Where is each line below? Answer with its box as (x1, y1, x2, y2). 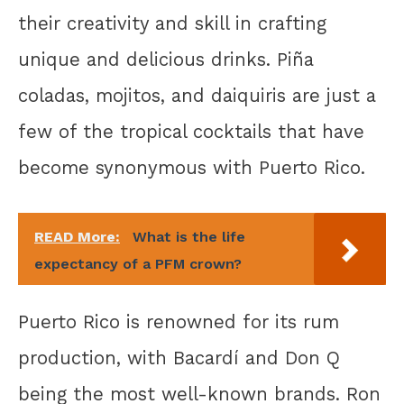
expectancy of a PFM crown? (34, 255, 242, 273)
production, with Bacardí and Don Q (18, 346, 340, 369)
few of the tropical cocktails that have (18, 120, 364, 142)
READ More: (34, 228, 120, 246)
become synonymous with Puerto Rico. (18, 156, 365, 179)
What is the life (133, 228, 245, 246)
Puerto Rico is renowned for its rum (18, 310, 339, 333)
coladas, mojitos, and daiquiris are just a (18, 84, 376, 106)
